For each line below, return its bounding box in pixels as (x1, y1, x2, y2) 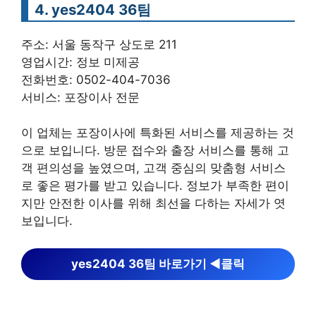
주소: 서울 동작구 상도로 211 (21, 37, 177, 51)
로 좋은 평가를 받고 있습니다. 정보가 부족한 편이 (21, 178, 289, 193)
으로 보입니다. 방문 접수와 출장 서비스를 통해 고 (21, 143, 289, 157)
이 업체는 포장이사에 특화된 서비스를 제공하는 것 (21, 126, 294, 140)
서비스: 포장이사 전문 (21, 90, 140, 104)
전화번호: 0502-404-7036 (21, 72, 171, 87)
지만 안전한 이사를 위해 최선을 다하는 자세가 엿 (21, 196, 286, 210)
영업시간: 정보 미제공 (21, 54, 140, 69)
